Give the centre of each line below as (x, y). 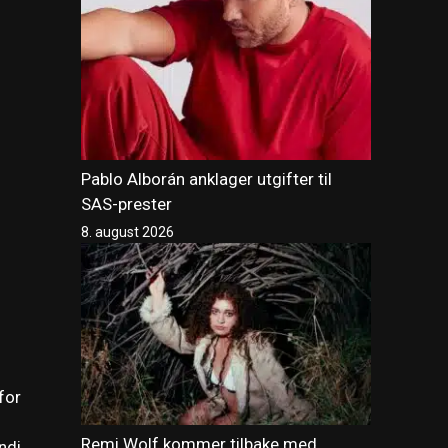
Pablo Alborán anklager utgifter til (206, 179)
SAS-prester (126, 204)
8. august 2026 (127, 232)
